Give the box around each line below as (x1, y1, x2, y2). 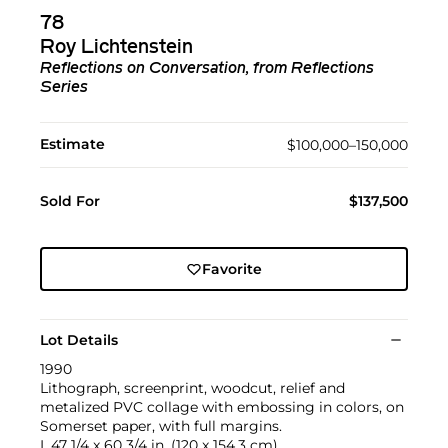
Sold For (40, 192, 100, 211)
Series (40, 80, 88, 97)
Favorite (201, 260, 262, 279)
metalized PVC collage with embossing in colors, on (40, 398, 404, 417)
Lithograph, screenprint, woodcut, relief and (40, 379, 345, 398)
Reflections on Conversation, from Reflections (40, 61, 374, 78)
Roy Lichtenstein (40, 38, 193, 59)
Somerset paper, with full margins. (40, 417, 282, 436)
